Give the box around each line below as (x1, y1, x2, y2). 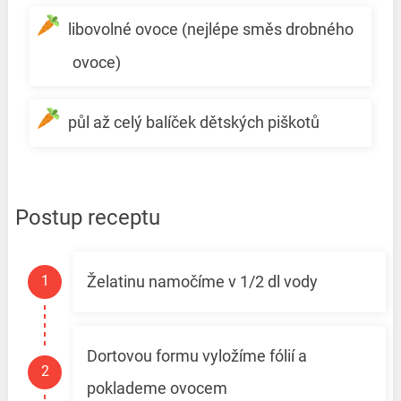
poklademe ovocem (86, 379, 227, 398)
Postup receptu (14, 205, 160, 231)
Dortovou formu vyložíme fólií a (86, 346, 307, 366)
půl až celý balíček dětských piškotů (67, 113, 320, 132)
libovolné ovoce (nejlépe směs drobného (67, 19, 354, 38)
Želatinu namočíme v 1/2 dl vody (86, 272, 318, 292)
